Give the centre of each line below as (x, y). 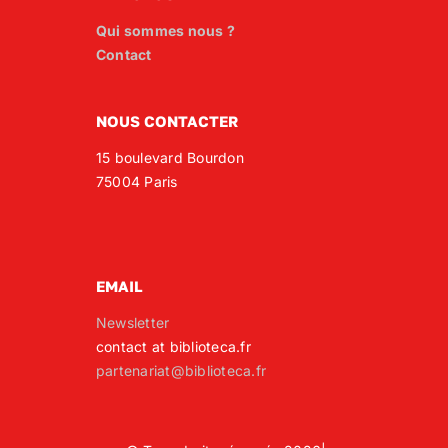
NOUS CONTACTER (167, 121)
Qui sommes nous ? (166, 31)
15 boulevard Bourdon (170, 158)
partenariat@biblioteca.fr (181, 371)
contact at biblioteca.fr (173, 347)
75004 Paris (137, 182)
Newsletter (133, 323)
